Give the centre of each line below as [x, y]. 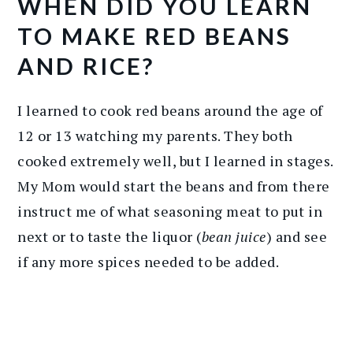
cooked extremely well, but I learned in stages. [175, 160]
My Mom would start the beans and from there [174, 186]
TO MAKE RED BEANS [155, 35]
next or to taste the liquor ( [110, 236]
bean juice [234, 236]
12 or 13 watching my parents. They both [155, 135]
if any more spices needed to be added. [149, 261]
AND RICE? [86, 65]
